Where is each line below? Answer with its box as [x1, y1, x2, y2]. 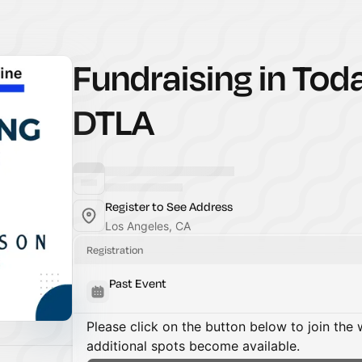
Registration [86, 243, 143, 256]
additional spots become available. [86, 338, 300, 354]
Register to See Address [105, 199, 233, 214]
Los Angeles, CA [105, 219, 191, 233]
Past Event [109, 276, 166, 291]
